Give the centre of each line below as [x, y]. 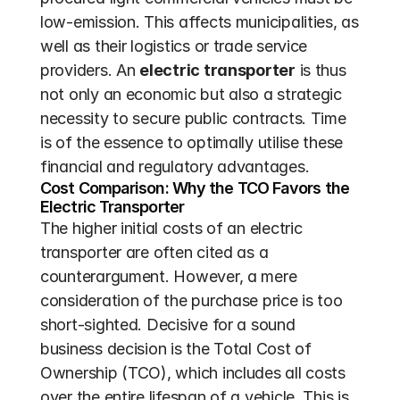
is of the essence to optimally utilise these [192, 142]
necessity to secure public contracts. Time [193, 118]
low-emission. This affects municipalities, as [200, 22]
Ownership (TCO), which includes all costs [193, 373]
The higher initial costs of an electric [171, 228]
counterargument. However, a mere [169, 276]
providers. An [90, 70]
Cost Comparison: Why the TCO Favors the [195, 188]
